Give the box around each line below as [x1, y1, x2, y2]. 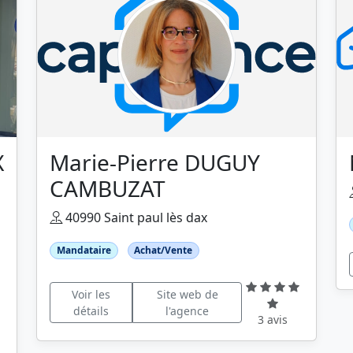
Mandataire [56, 243, 111, 257]
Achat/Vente [134, 243, 193, 257]
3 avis [258, 311, 288, 327]
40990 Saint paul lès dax [62, 208, 207, 226]
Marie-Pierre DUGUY [50, 147, 260, 177]
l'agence [165, 303, 210, 319]
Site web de [156, 287, 218, 303]
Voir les [71, 287, 110, 303]
